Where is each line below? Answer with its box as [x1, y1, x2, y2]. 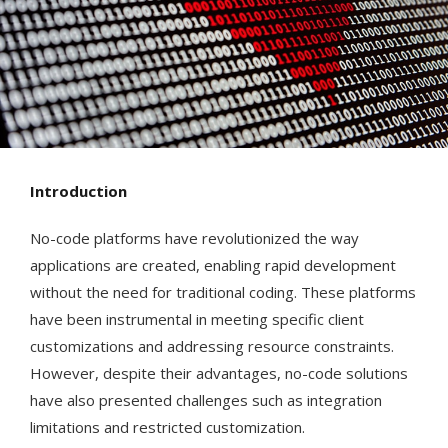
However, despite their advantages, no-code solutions [30, 363, 408, 384]
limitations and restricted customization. [30, 417, 305, 438]
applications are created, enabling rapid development [30, 255, 396, 276]
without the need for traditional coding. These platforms [30, 282, 416, 303]
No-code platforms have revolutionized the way [30, 228, 359, 249]
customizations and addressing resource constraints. [30, 336, 394, 357]
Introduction [30, 181, 127, 202]
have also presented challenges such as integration [30, 390, 382, 411]
